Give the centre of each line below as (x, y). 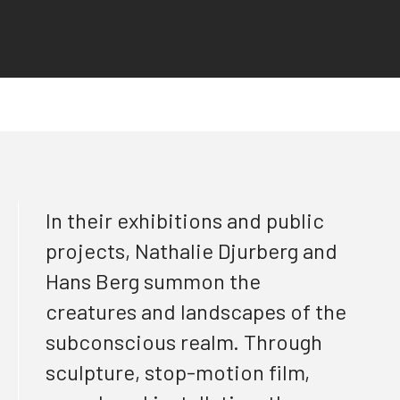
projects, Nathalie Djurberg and (192, 250)
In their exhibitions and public (185, 220)
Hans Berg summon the (153, 281)
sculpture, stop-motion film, (178, 372)
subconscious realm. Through (184, 342)
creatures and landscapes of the (196, 311)
